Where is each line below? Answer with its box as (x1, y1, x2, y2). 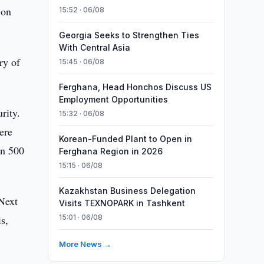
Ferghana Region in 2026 (58, 146, 163, 156)
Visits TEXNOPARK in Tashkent (58, 198, 185, 208)
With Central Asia (58, 42, 130, 52)
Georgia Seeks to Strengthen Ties (58, 30, 199, 40)
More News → (58, 239, 111, 249)
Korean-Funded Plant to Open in (58, 134, 192, 144)
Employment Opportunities (58, 94, 168, 104)
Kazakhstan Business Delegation (58, 186, 196, 196)
